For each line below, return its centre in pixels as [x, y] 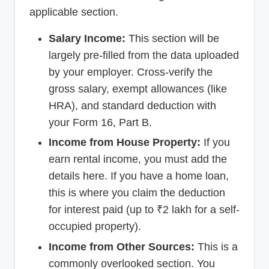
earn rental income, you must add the [138, 159]
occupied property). [95, 227]
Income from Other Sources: [122, 246]
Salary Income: [87, 39]
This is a [216, 246]
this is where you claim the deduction [137, 193]
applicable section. [74, 12]
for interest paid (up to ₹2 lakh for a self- [144, 210]
